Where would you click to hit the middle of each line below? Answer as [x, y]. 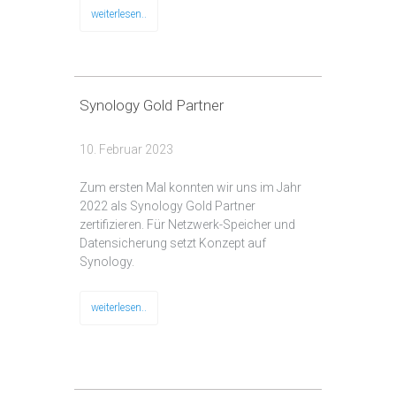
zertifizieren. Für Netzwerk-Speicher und [187, 225]
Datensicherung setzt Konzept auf [173, 244]
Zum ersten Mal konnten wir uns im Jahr [190, 188]
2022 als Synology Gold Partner [168, 206]
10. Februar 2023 [126, 150]
